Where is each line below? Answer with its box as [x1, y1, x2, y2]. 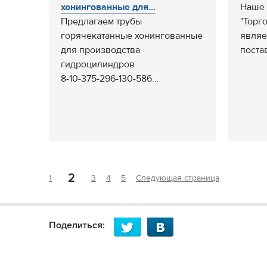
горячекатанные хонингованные [61, 30, 203, 42]
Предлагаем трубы [61, 15, 142, 27]
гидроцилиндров [61, 58, 135, 70]
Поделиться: [49, 219, 105, 231]
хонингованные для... [61, 1, 156, 13]
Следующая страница [136, 173, 219, 184]
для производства [61, 44, 140, 56]
